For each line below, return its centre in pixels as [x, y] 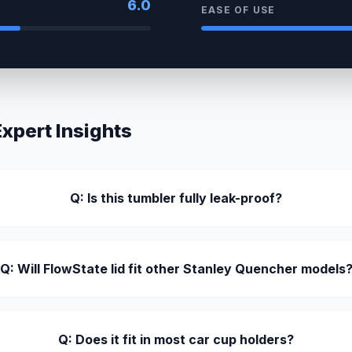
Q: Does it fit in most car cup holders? [176, 339]
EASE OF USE [238, 10]
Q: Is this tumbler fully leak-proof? [176, 198]
